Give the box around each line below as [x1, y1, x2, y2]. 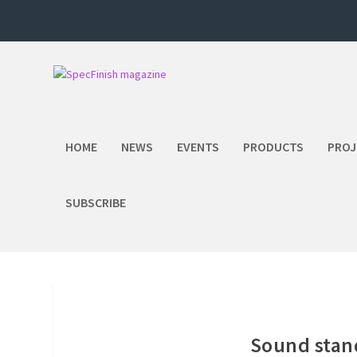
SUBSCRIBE [65, 194, 127, 210]
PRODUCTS [243, 139, 304, 155]
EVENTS [177, 139, 220, 155]
